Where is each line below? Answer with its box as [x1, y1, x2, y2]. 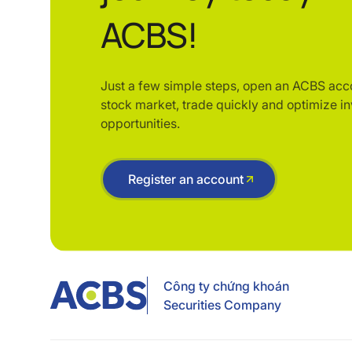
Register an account [128, 170, 244, 187]
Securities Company [163, 296, 281, 313]
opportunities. [101, 115, 180, 131]
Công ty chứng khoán [163, 277, 289, 294]
